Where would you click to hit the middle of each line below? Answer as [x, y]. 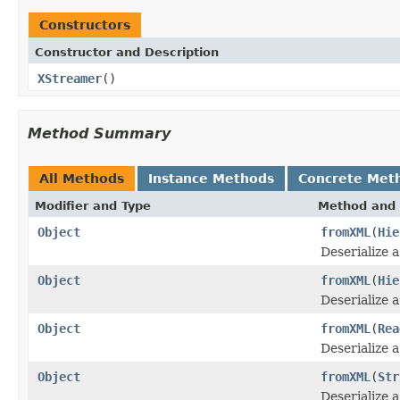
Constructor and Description [127, 52]
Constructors [85, 25]
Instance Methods [211, 178]
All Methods [82, 178]
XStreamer [70, 78]
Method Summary [99, 133]
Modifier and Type [93, 205]
